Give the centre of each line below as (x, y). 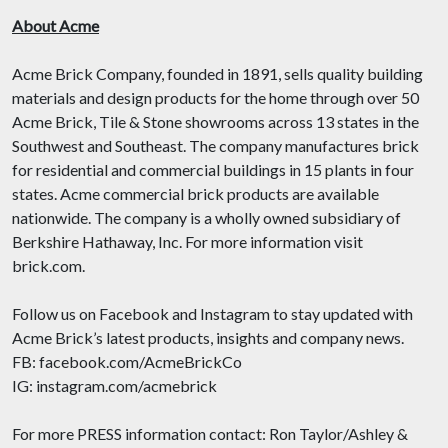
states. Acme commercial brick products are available (195, 193)
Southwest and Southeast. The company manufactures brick (215, 145)
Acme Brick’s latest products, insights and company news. (208, 337)
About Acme (55, 25)
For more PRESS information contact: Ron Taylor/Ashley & (210, 433)
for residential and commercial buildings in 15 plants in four (213, 169)
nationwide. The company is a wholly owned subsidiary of (206, 217)
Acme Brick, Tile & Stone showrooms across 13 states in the (215, 121)
